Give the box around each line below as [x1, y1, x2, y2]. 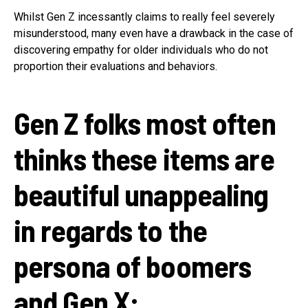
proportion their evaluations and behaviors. [14, 59, 217, 73]
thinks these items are [14, 140, 274, 177]
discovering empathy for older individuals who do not [14, 43, 268, 56]
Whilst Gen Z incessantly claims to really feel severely [14, 10, 275, 23]
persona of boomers [14, 247, 252, 284]
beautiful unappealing [14, 175, 269, 212]
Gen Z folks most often [14, 104, 276, 141]
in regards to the [14, 211, 208, 248]
